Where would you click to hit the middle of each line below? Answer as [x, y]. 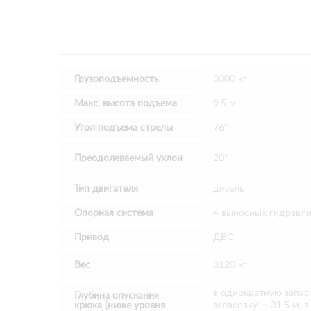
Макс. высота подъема [126, 103]
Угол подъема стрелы [124, 127]
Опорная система [114, 213]
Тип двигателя [106, 188]
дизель [229, 188]
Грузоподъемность [117, 79]
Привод [92, 237]
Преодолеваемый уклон [128, 158]
